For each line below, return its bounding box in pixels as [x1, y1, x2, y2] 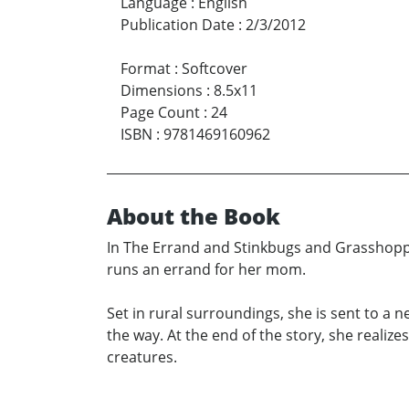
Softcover [182, 58, 247, 79]
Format [121, 58, 171, 79]
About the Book [107, 200, 280, 231]
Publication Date [121, 14, 235, 35]
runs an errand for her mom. [107, 258, 306, 279]
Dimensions [121, 79, 203, 100]
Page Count [121, 101, 200, 122]
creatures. [107, 346, 177, 367]
